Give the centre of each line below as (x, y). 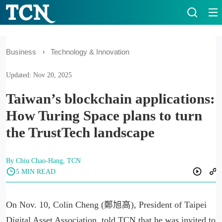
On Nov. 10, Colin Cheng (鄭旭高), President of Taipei (106, 205)
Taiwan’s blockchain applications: (111, 99)
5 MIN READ (36, 171)
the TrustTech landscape (80, 132)
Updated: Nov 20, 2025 (39, 75)
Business (21, 52)
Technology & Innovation (90, 52)
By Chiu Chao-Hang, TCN (43, 161)
